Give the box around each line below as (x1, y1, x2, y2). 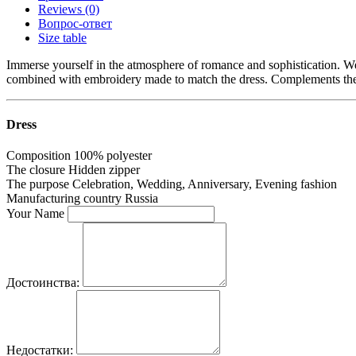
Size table (38, 30, 87, 44)
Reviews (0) (38, 2, 99, 16)
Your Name (6, 207, 64, 221)
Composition (6, 149, 71, 163)
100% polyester (74, 149, 152, 163)
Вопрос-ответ (38, 16, 112, 30)
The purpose (6, 177, 69, 192)
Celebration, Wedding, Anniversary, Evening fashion (72, 177, 337, 192)
